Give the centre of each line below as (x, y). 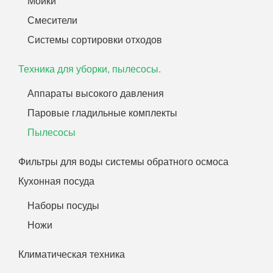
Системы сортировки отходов (95, 40)
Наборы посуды (63, 205)
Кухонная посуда (56, 181)
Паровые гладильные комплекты (102, 113)
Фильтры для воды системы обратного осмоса (123, 161)
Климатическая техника (72, 254)
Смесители (52, 20)
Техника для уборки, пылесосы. (90, 69)
